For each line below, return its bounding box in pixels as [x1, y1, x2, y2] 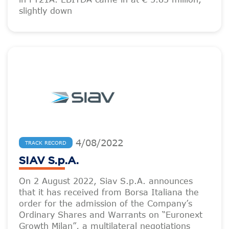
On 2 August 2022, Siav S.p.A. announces [19, 176, 193, 186]
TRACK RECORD [25, 140, 66, 146]
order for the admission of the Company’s [19, 199, 192, 208]
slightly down [19, 6, 72, 15]
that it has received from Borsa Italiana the [19, 188, 199, 197]
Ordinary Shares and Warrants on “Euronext [19, 210, 202, 219]
